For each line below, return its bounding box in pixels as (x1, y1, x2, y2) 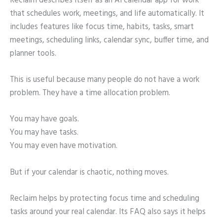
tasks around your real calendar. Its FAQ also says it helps (10, 205, 206, 219)
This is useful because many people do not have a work (10, 74, 199, 86)
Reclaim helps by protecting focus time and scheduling (10, 192, 199, 205)
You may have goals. (10, 113, 79, 126)
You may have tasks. (10, 126, 78, 140)
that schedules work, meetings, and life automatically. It (10, 7, 204, 20)
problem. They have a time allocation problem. (10, 87, 170, 100)
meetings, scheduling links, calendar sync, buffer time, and (10, 34, 209, 47)
